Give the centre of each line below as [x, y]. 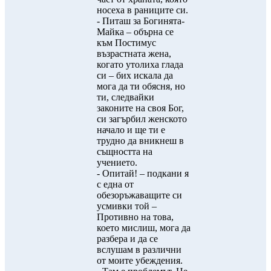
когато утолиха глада [140, 64]
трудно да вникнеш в [140, 141]
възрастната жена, [134, 54]
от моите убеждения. [140, 260]
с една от [115, 184]
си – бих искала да [135, 75]
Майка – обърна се [135, 32]
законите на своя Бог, [140, 108]
